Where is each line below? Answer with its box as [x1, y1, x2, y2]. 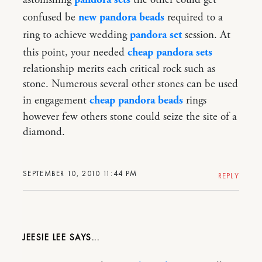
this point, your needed [23, 45, 127, 60]
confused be [23, 10, 78, 25]
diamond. [23, 125, 65, 139]
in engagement [23, 93, 89, 108]
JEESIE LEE [23, 231, 66, 243]
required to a [164, 10, 223, 25]
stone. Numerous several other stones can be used [23, 77, 238, 91]
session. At [182, 27, 230, 42]
